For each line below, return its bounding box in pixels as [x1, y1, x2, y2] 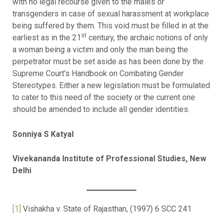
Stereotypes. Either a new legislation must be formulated [12, 81, 210, 91]
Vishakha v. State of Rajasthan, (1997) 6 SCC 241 [20, 204, 192, 214]
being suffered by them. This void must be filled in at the [12, 21, 209, 31]
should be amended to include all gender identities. [12, 105, 190, 114]
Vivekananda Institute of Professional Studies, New [12, 154, 206, 164]
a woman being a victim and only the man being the [12, 45, 188, 55]
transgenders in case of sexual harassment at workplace [12, 9, 209, 19]
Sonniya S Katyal [12, 129, 74, 139]
